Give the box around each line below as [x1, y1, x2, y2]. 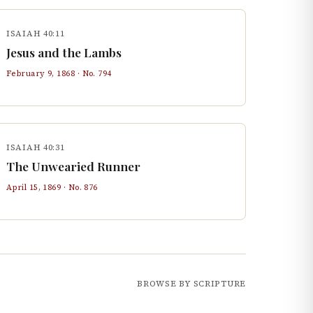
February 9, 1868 [6, 68, 75, 79]
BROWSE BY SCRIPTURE [137, 278, 246, 289]
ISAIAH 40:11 [6, 28, 65, 39]
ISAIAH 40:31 [6, 142, 65, 153]
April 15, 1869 [6, 182, 61, 193]
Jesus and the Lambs [6, 44, 122, 60]
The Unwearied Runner [6, 158, 140, 174]
